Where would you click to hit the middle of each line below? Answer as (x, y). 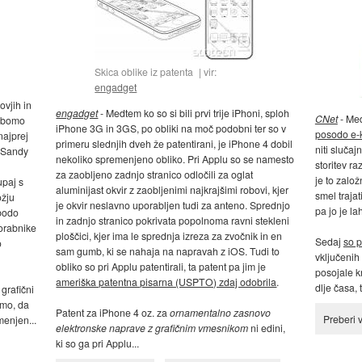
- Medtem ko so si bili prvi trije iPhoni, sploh (194, 113)
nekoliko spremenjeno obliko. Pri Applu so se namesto (175, 159)
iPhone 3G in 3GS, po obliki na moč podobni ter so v (171, 128)
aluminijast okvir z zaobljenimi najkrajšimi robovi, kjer (173, 190)
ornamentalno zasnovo (221, 313)
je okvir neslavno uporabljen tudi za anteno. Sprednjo (173, 205)
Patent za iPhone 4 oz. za (113, 313)
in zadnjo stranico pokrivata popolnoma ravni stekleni (173, 221)
